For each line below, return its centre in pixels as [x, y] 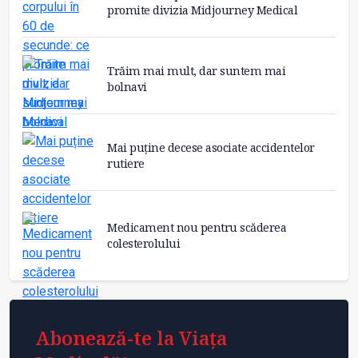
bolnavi [127, 86]
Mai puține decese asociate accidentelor [211, 147]
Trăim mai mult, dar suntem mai [196, 70]
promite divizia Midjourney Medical [202, 10]
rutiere [126, 163]
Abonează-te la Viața [131, 338]
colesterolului [143, 244]
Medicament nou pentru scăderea [197, 228]
